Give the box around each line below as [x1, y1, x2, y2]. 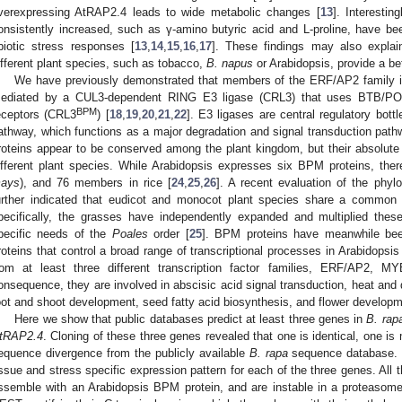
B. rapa [249, 345, 288, 360]
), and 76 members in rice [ [20, 175, 171, 189]
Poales [111, 226, 148, 240]
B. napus [206, 56, 253, 70]
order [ [147, 226, 189, 240]
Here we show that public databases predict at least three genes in [14, 311, 367, 326]
